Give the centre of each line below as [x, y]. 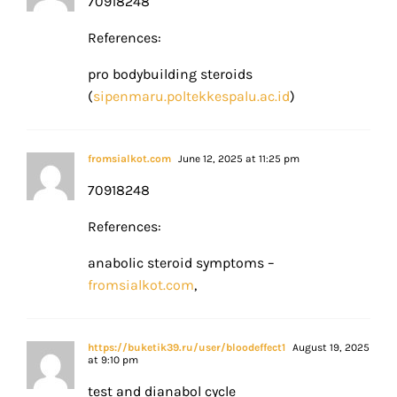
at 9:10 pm [113, 360]
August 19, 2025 [330, 348]
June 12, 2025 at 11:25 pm [237, 159]
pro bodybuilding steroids [170, 74]
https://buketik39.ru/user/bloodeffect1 [187, 348]
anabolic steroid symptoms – [181, 263]
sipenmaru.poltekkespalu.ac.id [191, 97]
